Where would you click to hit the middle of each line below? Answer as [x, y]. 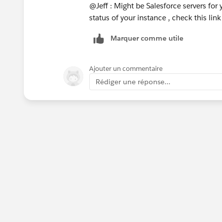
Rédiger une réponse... [133, 82]
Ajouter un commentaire [126, 68]
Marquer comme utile [147, 38]
